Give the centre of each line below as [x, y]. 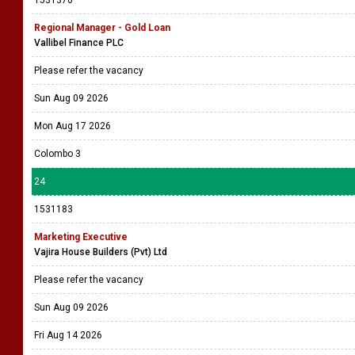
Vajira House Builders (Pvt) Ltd [101, 252]
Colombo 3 [57, 154]
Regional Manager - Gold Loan [102, 28]
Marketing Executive [81, 237]
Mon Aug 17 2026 [73, 126]
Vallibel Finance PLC [79, 43]
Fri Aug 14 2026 [68, 335]
